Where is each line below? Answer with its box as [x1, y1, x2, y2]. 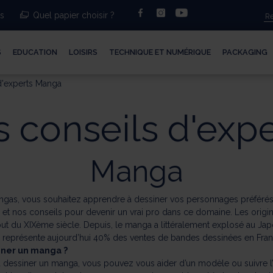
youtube [191, 9, 225, 18]
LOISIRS [69, 48, 98, 57]
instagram [169, 9, 208, 18]
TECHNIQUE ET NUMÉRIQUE [109, 48, 211, 57]
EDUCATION [13, 48, 58, 57]
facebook [146, 9, 184, 18]
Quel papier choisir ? [32, 10, 115, 20]
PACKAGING [222, 48, 268, 57]
